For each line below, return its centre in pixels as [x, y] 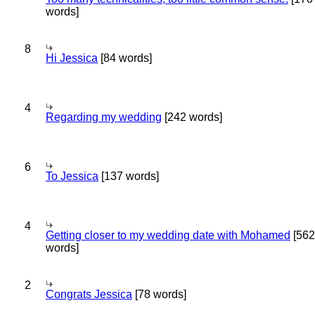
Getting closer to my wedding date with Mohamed [168, 235]
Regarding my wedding [104, 117]
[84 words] [125, 58]
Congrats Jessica [89, 294]
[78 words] [159, 294]
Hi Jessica [72, 58]
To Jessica [72, 176]
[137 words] [129, 176]
